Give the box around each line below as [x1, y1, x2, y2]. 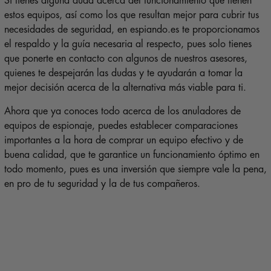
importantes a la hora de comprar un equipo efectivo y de [4, 135, 243, 146]
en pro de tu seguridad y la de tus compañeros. [4, 179, 200, 189]
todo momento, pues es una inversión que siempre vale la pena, [4, 165, 267, 175]
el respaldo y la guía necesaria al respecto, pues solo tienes [4, 39, 252, 50]
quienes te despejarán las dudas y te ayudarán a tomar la [4, 68, 243, 79]
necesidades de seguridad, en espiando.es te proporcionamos [4, 25, 260, 35]
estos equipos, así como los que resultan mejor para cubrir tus [4, 10, 259, 21]
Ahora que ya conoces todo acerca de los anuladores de [4, 106, 241, 117]
